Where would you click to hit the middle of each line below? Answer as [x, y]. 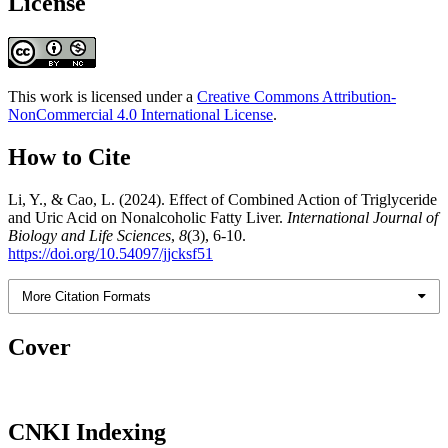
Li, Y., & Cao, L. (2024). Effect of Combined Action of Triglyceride [222, 199]
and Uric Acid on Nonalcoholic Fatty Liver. [147, 217]
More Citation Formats [87, 296]
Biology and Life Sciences [89, 235]
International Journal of [362, 217]
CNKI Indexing [87, 431]
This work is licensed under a [102, 96]
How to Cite [69, 156]
